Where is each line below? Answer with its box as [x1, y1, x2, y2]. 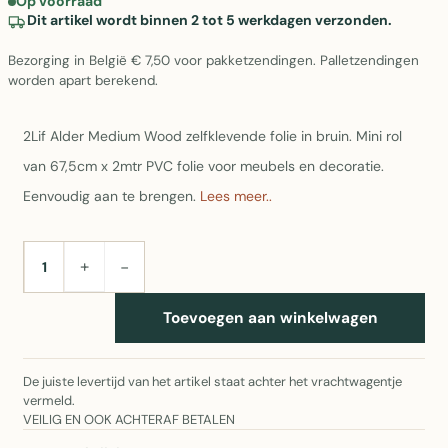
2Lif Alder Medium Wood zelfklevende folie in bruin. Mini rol [23, 127, 402, 145]
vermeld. [23, 392, 75, 409]
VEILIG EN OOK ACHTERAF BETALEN [23, 411, 235, 428]
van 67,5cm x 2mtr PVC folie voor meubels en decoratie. [23, 157, 384, 175]
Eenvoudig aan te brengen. [23, 187, 200, 205]
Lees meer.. [200, 187, 272, 205]
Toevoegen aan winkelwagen [162, 307, 378, 328]
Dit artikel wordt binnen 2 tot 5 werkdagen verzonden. [27, 11, 392, 29]
